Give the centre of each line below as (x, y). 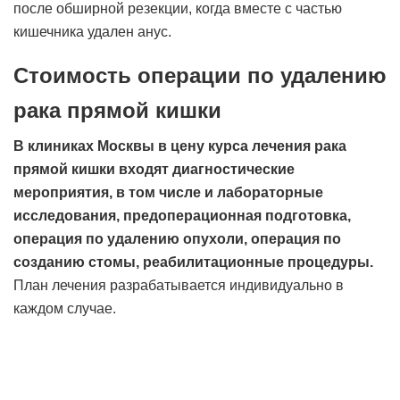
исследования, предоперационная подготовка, (182, 216)
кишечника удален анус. (92, 32)
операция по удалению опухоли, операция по (177, 239)
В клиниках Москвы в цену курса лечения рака (180, 146)
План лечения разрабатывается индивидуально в (179, 285)
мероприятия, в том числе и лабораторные (168, 192)
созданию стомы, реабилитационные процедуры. (193, 262)
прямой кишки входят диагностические (154, 169)
